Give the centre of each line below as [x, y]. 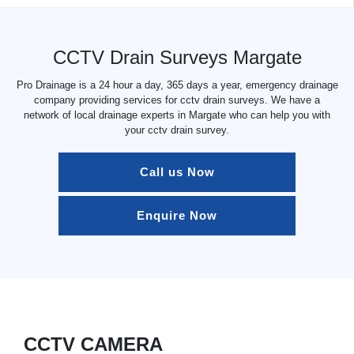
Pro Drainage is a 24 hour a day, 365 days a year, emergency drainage [177, 85]
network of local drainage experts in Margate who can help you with [177, 115]
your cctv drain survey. [177, 130]
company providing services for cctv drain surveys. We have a [177, 100]
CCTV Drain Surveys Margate [177, 57]
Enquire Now [177, 215]
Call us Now [177, 172]
